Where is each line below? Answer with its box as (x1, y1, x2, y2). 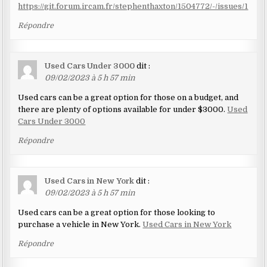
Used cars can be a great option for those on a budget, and (18, 93, 239, 103)
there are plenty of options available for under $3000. (18, 105, 228, 114)
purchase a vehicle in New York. (18, 220, 143, 229)
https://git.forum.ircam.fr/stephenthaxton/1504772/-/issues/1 (18, 2, 249, 11)
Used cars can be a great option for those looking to (18, 208, 216, 218)
